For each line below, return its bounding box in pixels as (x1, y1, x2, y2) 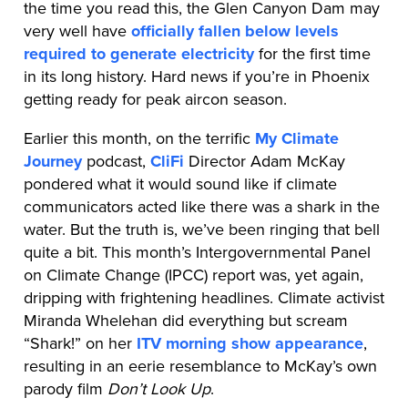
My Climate (254, 126, 339, 150)
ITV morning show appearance (136, 331, 363, 355)
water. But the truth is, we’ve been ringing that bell (23, 217, 380, 241)
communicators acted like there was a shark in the (23, 194, 380, 219)
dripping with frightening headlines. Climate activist (23, 285, 384, 310)
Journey (23, 148, 82, 173)
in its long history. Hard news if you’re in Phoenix (23, 64, 370, 88)
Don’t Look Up (107, 376, 210, 401)
